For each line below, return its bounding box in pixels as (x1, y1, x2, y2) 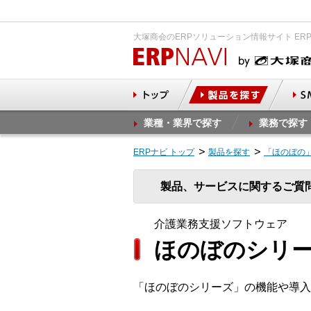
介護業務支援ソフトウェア (154, 218, 287, 230)
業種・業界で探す (144, 117, 221, 128)
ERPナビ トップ (133, 147, 194, 157)
